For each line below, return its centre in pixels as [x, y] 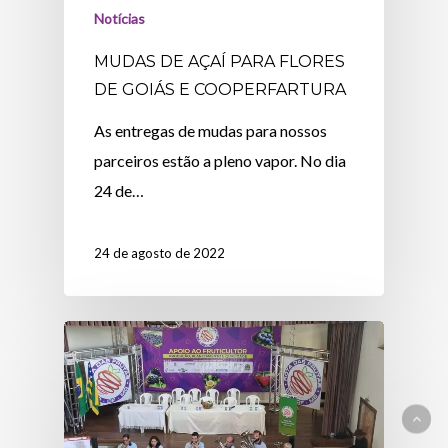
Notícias [120, 18]
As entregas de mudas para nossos [211, 130]
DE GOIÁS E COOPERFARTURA [220, 89]
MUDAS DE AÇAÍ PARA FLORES [220, 61]
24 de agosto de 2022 [160, 252]
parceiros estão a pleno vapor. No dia [220, 160]
